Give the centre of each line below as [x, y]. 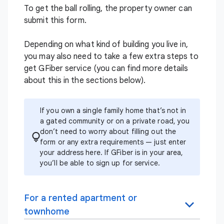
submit [37, 20]
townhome [47, 211]
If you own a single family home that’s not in [113, 110]
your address [63, 152]
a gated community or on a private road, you [115, 121]
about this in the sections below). [85, 80]
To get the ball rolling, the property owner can [108, 8]
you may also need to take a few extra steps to [111, 56]
